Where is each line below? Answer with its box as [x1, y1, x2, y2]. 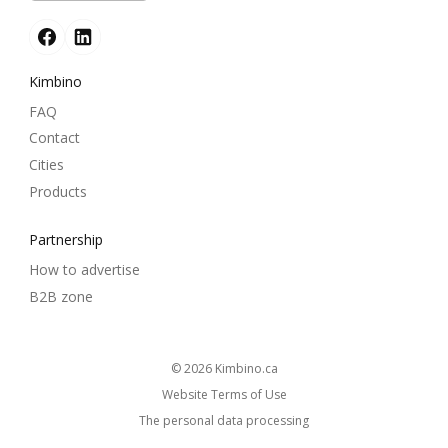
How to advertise [29, 260, 140, 280]
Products [29, 181, 87, 201]
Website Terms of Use [161, 386, 287, 404]
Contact [29, 128, 80, 148]
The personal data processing [139, 412, 309, 430]
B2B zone [29, 286, 93, 306]
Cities [29, 155, 64, 175]
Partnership [29, 230, 103, 250]
